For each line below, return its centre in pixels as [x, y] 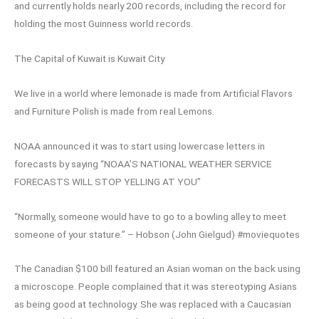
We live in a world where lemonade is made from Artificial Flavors [153, 93]
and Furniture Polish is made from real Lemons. [114, 111]
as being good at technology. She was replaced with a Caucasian [153, 304]
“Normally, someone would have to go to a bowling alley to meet [150, 216]
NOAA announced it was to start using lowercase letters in [140, 146]
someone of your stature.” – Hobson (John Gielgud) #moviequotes [157, 234]
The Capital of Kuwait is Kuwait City [89, 58]
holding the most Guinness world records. [104, 23]
